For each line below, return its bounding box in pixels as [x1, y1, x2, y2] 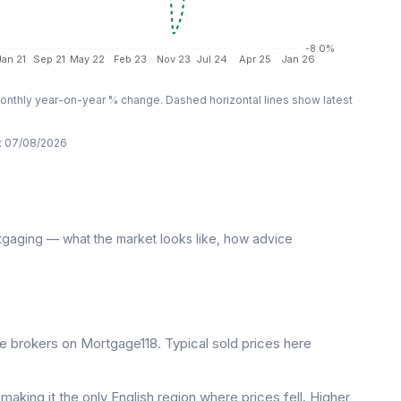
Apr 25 [238, 52, 271, 65]
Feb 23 [113, 52, 147, 65]
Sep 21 [32, 52, 65, 65]
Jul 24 [195, 52, 227, 65]
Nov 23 [156, 52, 191, 65]
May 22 [69, 52, 105, 65]
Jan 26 [280, 52, 315, 65]
